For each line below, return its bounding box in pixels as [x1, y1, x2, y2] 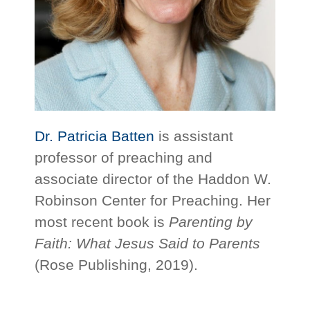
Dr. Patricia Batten [35, 128, 155, 145]
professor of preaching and [35, 149, 213, 166]
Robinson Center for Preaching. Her [35, 192, 271, 209]
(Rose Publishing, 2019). [35, 257, 199, 273]
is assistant [154, 128, 234, 145]
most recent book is [35, 214, 170, 230]
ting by [208, 214, 253, 230]
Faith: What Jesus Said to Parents [35, 235, 261, 252]
